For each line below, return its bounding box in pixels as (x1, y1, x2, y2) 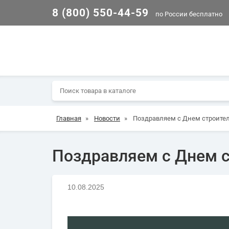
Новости (94, 114, 120, 122)
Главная (56, 114, 81, 122)
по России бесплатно (154, 10, 222, 18)
